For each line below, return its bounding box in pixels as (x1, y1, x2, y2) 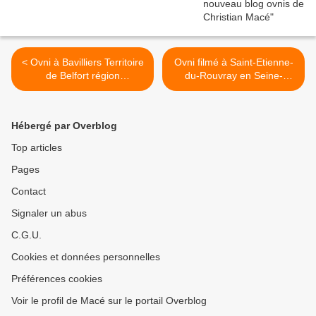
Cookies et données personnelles (11, 251, 160, 263)
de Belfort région (45, 70, 120, 82)
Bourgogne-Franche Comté (21, 83, 144, 95)
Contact (11, 186, 46, 197)
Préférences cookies (11, 273, 102, 285)
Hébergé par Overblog (11, 120, 117, 132)
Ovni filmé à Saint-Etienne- (174, 56, 293, 68)
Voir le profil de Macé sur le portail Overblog (11, 295, 207, 307)
